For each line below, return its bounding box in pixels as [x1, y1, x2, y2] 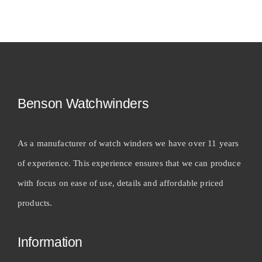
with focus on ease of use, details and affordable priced [17, 178, 224, 188]
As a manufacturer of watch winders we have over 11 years [17, 138, 239, 148]
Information [17, 234, 83, 250]
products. [17, 198, 53, 208]
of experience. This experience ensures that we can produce [17, 158, 241, 168]
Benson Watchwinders [17, 95, 149, 111]
